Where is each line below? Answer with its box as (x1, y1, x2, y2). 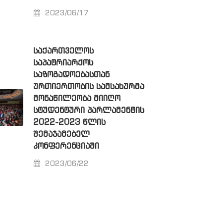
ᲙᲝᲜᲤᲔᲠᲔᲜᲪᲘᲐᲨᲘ (33, 142, 99, 151)
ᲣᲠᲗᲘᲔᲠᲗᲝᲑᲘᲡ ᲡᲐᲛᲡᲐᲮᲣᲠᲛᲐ (33, 82, 144, 91)
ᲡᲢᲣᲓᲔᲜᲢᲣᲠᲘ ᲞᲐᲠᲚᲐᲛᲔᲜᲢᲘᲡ (33, 106, 144, 115)
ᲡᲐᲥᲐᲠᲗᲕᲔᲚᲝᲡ (33, 47, 94, 55)
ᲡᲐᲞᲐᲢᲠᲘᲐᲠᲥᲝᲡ (33, 58, 93, 67)
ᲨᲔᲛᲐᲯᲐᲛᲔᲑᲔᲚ (33, 130, 90, 139)
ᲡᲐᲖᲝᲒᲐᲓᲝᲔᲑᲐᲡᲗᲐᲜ (33, 70, 110, 79)
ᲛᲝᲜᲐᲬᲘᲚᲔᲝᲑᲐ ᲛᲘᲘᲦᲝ (33, 94, 120, 103)
